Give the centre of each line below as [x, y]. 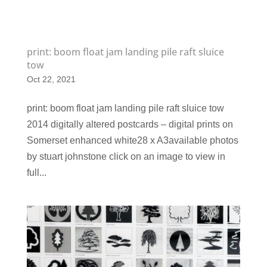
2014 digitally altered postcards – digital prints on [130, 125]
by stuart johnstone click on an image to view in [126, 157]
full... [36, 173]
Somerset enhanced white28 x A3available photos [132, 141]
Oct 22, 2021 [51, 80]
